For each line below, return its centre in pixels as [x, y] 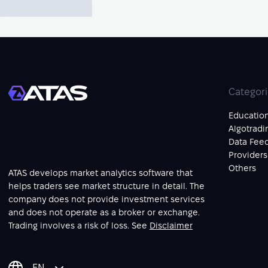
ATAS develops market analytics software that [100, 173]
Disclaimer [171, 226]
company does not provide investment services [106, 199]
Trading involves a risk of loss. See [79, 226]
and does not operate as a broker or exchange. [104, 212]
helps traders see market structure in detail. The [106, 186]
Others [242, 168]
